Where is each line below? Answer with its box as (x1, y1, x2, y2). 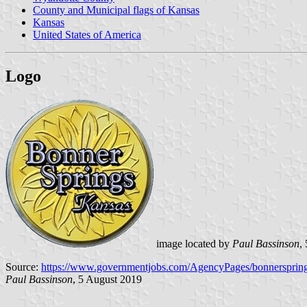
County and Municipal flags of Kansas (33, 3, 199, 16)
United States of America (33, 28, 141, 40)
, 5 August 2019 (73, 273, 142, 285)
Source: (5, 260, 41, 273)
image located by (153, 237, 232, 249)
